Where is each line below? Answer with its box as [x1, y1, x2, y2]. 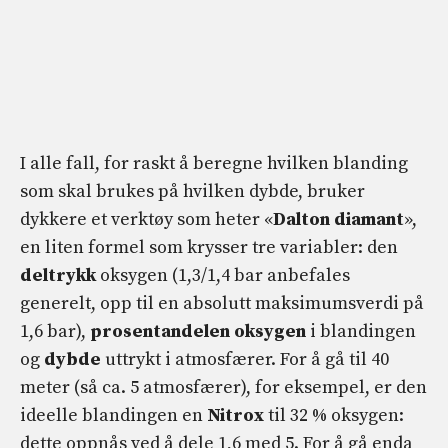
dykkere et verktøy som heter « [20, 208, 273, 232]
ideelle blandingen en [20, 404, 207, 428]
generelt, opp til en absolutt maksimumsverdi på [20, 292, 424, 316]
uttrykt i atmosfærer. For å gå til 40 [101, 348, 389, 372]
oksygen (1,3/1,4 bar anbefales [96, 264, 350, 288]
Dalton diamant [273, 208, 404, 232]
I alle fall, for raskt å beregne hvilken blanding [20, 152, 408, 176]
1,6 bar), [20, 320, 90, 344]
